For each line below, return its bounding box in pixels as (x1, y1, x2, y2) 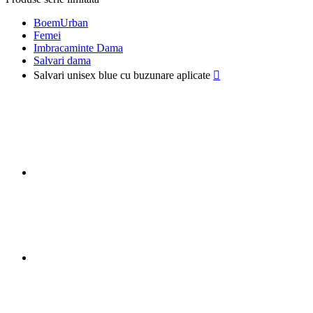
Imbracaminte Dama (34, 42, 123, 54)
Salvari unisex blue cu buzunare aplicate (34, 69, 210, 81)
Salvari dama (34, 54, 91, 66)
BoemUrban (34, 17, 88, 29)
